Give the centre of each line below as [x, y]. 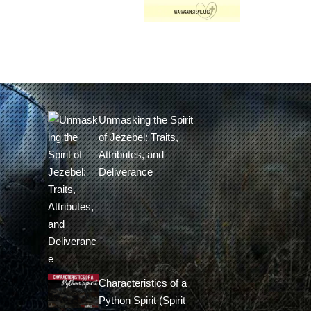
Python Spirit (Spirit [142, 300]
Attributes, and [131, 154]
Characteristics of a [142, 283]
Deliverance [125, 172]
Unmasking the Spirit [145, 120]
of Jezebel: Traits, [138, 137]
